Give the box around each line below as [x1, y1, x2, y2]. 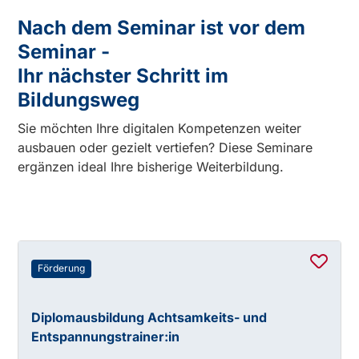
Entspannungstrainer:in [31, 329, 180, 345]
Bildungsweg [18, 88, 140, 112]
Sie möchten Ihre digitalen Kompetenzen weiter [18, 120, 302, 137]
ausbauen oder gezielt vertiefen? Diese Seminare [18, 139, 313, 156]
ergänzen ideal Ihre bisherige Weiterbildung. [18, 159, 284, 175]
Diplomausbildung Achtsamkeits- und [31, 309, 268, 326]
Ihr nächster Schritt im [18, 64, 229, 88]
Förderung [38, 262, 86, 275]
